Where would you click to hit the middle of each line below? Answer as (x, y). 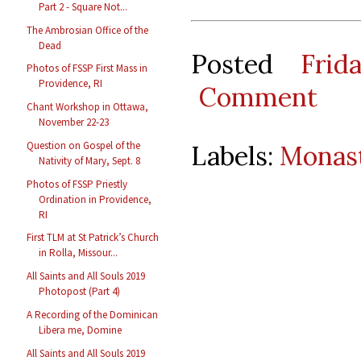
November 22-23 (74, 122)
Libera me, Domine (81, 330)
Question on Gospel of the (84, 145)
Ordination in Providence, (95, 199)
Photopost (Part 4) (80, 292)
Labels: (235, 156)
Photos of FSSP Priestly (77, 184)
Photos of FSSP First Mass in (87, 68)
